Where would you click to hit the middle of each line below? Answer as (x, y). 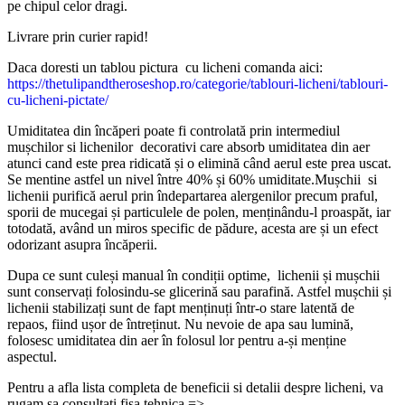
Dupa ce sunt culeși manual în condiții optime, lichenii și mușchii (193, 276)
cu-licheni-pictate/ (58, 100)
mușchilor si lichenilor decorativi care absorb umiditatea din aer (188, 147)
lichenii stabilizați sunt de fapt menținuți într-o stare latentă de (181, 308)
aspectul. (32, 357)
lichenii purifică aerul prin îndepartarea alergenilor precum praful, (193, 196)
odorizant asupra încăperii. (82, 245)
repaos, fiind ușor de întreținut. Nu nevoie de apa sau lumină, (180, 325)
